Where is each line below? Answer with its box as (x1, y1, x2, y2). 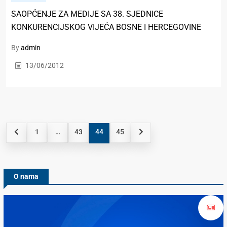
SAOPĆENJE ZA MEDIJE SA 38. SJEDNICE (11, 9, 163, 19)
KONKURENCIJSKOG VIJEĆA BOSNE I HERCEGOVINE (11, 22, 201, 32)
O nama (14, 172, 39, 181)
